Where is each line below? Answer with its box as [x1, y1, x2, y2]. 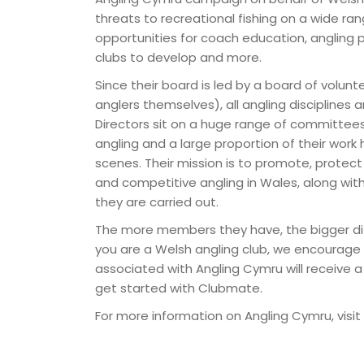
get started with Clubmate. [95, 279, 262, 297]
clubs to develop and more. [95, 49, 262, 66]
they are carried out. [95, 193, 219, 210]
